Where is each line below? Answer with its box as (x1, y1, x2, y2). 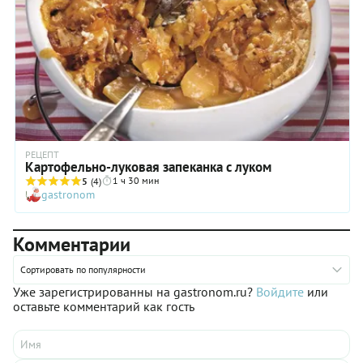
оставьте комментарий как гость (13, 298, 194, 315)
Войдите (256, 284, 304, 301)
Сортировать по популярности (20, 263, 146, 276)
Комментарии (13, 232, 130, 258)
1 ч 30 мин (113, 174, 159, 187)
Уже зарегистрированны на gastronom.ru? (13, 284, 256, 301)
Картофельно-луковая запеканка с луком (25, 158, 271, 177)
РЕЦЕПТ (25, 148, 59, 161)
